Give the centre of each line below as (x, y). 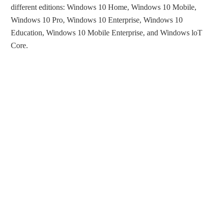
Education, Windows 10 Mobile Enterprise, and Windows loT (107, 33)
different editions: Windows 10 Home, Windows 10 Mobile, (104, 7)
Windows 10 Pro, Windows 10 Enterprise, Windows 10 (97, 20)
